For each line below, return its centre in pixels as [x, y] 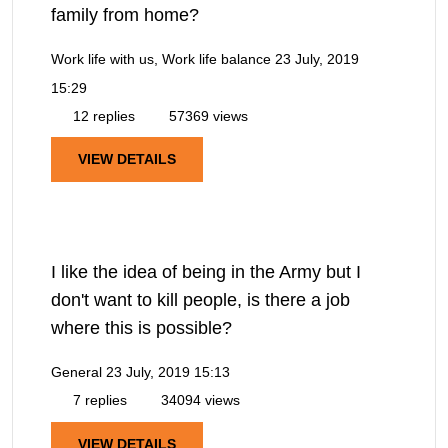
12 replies [102, 116]
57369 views [206, 116]
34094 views [198, 400]
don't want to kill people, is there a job [200, 300]
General [76, 372]
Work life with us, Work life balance [161, 59]
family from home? [125, 15]
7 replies [98, 400]
